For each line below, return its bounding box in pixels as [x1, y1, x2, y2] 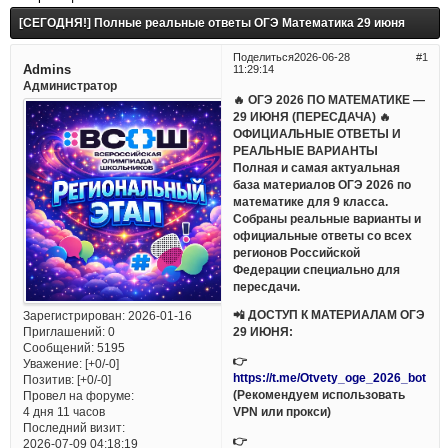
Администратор [22, 78, 117, 92]
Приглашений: [22, 325, 105, 339]
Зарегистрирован [22, 309, 122, 323]
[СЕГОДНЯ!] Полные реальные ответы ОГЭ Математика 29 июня [19, 16, 405, 31]
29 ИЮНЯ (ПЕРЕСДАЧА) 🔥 [233, 109, 392, 123]
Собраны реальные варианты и [233, 211, 422, 225]
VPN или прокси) [233, 405, 332, 419]
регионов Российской [233, 245, 361, 259]
